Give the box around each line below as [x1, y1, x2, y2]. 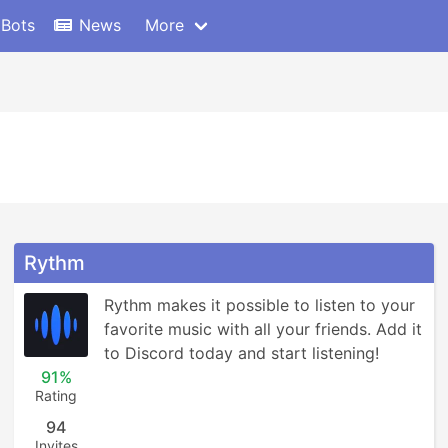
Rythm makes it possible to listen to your [104, 295, 415, 315]
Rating [35, 387, 77, 404]
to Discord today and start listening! [104, 343, 379, 363]
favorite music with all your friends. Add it [104, 319, 422, 339]
